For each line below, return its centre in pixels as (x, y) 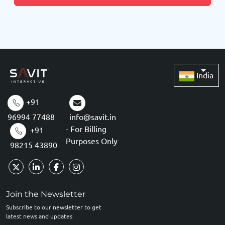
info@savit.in (93, 117)
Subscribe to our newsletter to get (54, 207)
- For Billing (86, 129)
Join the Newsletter (46, 194)
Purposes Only (92, 141)
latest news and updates (39, 216)
